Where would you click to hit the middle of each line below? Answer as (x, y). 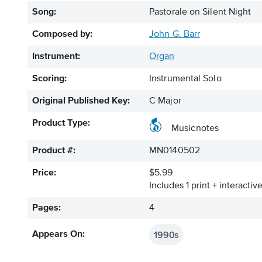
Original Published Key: (81, 101)
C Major (165, 101)
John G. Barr (175, 35)
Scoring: (49, 79)
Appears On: (58, 235)
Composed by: (62, 35)
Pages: (46, 208)
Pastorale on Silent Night (200, 12)
